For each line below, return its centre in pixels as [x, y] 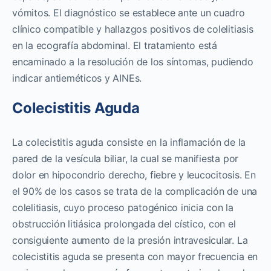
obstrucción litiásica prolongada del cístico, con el [124, 224]
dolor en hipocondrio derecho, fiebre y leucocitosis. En [134, 175]
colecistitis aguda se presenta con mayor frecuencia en [135, 256]
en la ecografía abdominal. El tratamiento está [115, 45]
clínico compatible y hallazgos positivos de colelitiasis [133, 29]
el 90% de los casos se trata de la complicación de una [135, 191]
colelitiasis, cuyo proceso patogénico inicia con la [123, 207]
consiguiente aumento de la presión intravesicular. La [130, 240]
